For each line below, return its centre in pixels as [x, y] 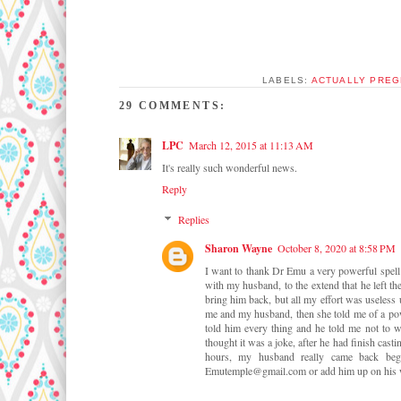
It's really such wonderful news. [229, 167]
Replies [193, 220]
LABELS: [286, 80]
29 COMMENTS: [172, 106]
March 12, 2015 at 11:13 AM [251, 145]
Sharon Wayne [238, 249]
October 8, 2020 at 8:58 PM [336, 248]
